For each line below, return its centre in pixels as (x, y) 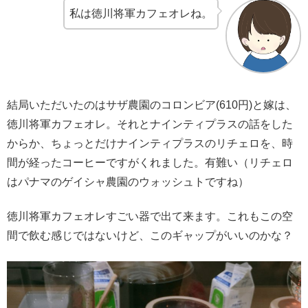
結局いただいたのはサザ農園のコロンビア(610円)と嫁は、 (152, 104)
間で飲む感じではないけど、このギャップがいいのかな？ (150, 236)
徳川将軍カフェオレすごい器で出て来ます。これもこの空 (150, 217)
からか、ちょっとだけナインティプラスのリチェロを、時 (150, 143)
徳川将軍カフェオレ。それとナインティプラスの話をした (150, 124)
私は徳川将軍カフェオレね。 (141, 14)
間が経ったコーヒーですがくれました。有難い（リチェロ (150, 162)
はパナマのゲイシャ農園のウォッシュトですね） (128, 181)
